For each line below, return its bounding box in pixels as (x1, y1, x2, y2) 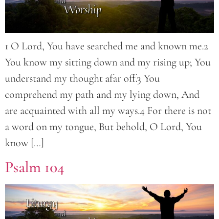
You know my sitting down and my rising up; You (5, 55, 211, 68)
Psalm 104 (5, 157, 65, 177)
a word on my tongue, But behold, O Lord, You (5, 120, 202, 133)
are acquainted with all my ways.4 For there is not (5, 104, 211, 117)
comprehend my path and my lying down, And (5, 88, 199, 101)
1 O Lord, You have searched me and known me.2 (5, 39, 208, 52)
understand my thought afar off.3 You (5, 71, 160, 85)
